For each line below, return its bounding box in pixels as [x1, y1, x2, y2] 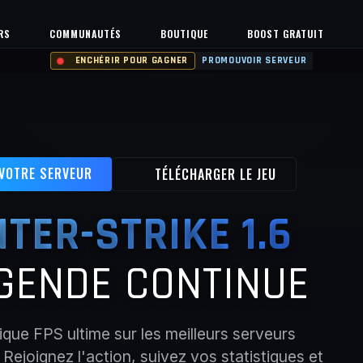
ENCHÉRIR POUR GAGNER [75, 54, 189, 66]
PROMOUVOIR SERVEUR [202, 54, 307, 66]
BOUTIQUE [160, 26, 208, 41]
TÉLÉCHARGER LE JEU [154, 164, 276, 184]
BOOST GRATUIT [247, 26, 324, 41]
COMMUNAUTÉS [49, 26, 122, 41]
